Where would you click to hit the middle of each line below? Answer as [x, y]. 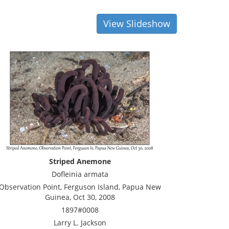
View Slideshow [137, 24]
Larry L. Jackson [80, 223]
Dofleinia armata [80, 174]
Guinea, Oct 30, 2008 [80, 197]
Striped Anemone [80, 161]
